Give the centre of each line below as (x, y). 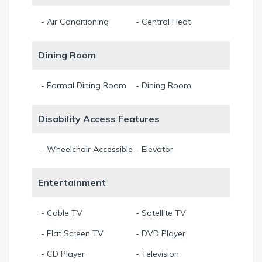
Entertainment (72, 182)
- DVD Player (160, 233)
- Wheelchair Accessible (87, 149)
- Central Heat (163, 21)
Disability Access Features (99, 118)
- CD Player (63, 254)
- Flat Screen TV (72, 233)
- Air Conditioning (75, 21)
